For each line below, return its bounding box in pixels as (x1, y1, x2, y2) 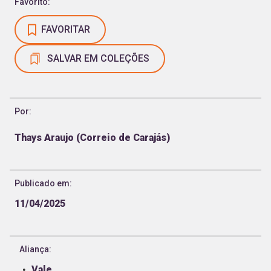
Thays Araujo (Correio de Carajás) (15, 131, 170, 143)
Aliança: (19, 244, 51, 254)
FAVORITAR (41, 23, 90, 35)
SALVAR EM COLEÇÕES (47, 52, 149, 64)
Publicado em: (15, 178, 72, 188)
